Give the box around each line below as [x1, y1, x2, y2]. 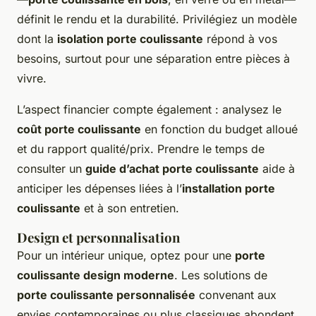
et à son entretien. [80, 200, 179, 215]
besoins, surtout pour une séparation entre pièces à [17, 51, 290, 66]
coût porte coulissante [17, 121, 141, 136]
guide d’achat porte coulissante [85, 161, 259, 176]
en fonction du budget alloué [141, 121, 298, 136]
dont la [17, 31, 57, 46]
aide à [259, 161, 295, 176]
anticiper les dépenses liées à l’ [17, 181, 182, 195]
